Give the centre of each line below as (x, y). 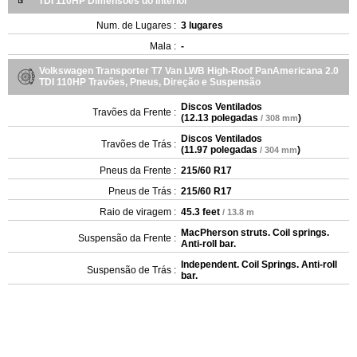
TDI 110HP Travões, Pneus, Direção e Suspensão (150, 82)
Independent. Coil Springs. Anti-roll (259, 265)
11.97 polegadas (221, 150)
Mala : (163, 47)
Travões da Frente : (134, 113)
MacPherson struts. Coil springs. (255, 233)
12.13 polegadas (221, 118)
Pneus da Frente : (138, 171)
